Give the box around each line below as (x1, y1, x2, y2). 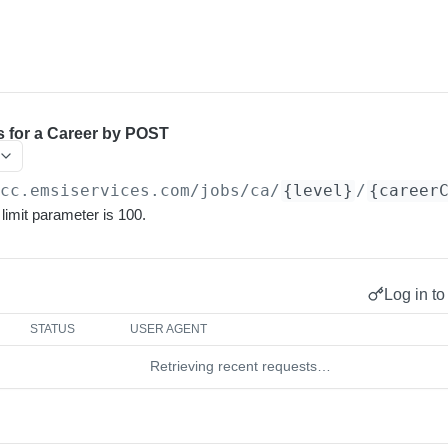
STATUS (30, 322, 76, 336)
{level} (283, 181, 354, 200)
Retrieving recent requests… (149, 358, 331, 374)
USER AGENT (130, 322, 208, 336)
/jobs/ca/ (190, 181, 281, 200)
